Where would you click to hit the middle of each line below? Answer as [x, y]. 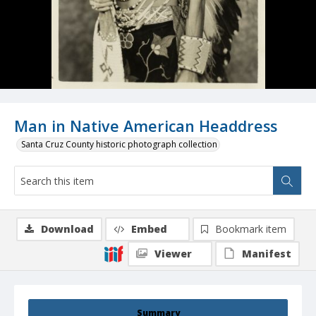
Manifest [267, 254]
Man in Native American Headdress [146, 126]
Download [67, 229]
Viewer [173, 254]
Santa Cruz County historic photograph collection [119, 145]
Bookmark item [251, 229]
